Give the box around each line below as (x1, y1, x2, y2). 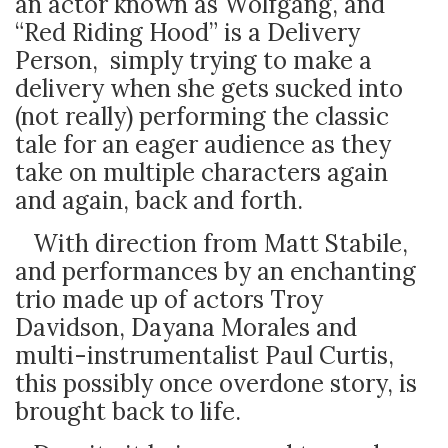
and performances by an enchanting (15, 256, 416, 287)
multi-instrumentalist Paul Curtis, (15, 340, 394, 371)
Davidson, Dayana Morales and (15, 312, 357, 343)
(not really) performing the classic (15, 101, 395, 132)
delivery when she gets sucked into (15, 73, 403, 104)
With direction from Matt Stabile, (15, 228, 408, 259)
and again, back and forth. (15, 185, 303, 216)
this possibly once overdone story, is (15, 368, 417, 399)
